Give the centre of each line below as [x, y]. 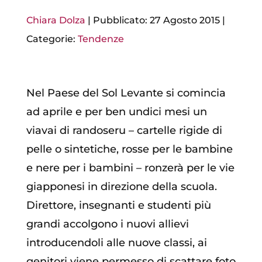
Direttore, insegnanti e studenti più [118, 205]
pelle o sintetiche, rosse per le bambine [129, 149]
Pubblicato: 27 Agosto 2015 [156, 20]
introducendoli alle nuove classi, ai [116, 242]
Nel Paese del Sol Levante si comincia [126, 93]
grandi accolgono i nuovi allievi [107, 224]
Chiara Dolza [56, 20]
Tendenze [101, 39]
